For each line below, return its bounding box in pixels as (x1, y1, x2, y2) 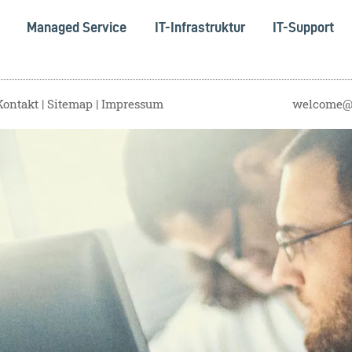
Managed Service (27, 19, 127, 35)
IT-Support (272, 19, 334, 35)
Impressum (101, 97, 164, 112)
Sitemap (47, 97, 93, 112)
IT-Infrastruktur (154, 19, 245, 35)
